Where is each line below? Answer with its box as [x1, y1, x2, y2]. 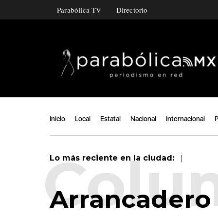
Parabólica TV [57, 5, 102, 15]
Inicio [50, 115, 65, 123]
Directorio [116, 5, 148, 15]
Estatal [100, 115, 121, 123]
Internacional [166, 115, 205, 123]
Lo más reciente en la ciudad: [50, 153, 177, 163]
